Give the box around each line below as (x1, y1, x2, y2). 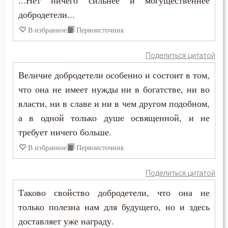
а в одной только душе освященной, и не (18, 111, 210, 124)
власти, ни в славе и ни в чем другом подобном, (18, 97, 210, 110)
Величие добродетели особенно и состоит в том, (18, 69, 210, 81)
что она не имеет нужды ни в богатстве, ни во (18, 83, 210, 96)
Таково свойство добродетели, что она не (18, 186, 210, 199)
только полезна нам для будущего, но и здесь (18, 201, 210, 213)
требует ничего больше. (18, 126, 111, 138)
